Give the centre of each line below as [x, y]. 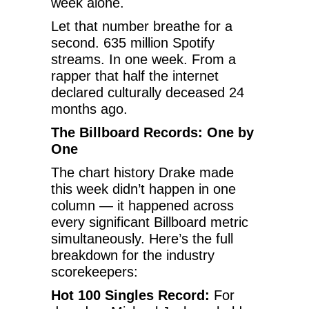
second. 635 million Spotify [133, 42]
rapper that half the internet [135, 76]
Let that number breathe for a [142, 26]
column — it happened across [142, 205]
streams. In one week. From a [143, 59]
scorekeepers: [94, 271]
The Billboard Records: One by [152, 132]
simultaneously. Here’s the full [142, 238]
